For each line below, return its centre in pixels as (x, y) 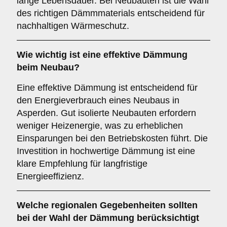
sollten (182, 205)
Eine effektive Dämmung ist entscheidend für (107, 88)
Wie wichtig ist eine (60, 55)
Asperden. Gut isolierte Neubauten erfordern (106, 113)
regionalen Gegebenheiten (108, 205)
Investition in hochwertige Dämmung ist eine (106, 151)
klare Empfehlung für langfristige (82, 164)
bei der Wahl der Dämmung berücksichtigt (108, 218)
